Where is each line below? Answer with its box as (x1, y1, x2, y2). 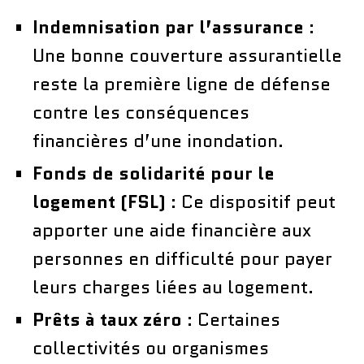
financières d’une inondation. (32, 128, 284, 154)
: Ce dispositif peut (166, 188, 336, 214)
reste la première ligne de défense (32, 71, 331, 97)
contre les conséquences (32, 99, 249, 125)
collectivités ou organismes (32, 335, 269, 361)
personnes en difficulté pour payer (32, 245, 332, 271)
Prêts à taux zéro (32, 306, 182, 332)
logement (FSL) (32, 188, 166, 214)
